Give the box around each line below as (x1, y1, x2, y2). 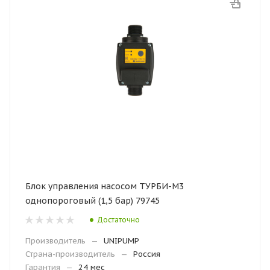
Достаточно (97, 215, 140, 224)
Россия (133, 249, 160, 259)
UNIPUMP (104, 236, 139, 246)
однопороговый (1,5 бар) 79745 (25, 195, 160, 206)
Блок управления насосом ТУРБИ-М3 (25, 181, 184, 192)
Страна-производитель (25, 249, 115, 259)
